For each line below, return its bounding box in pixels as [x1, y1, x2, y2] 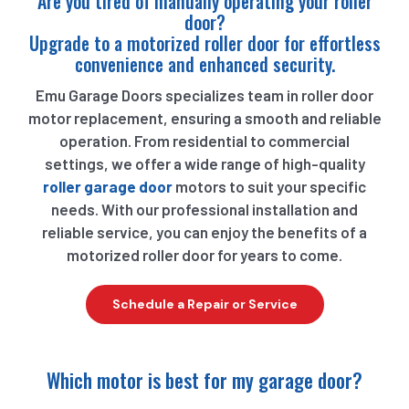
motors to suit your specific [173, 176, 366, 195]
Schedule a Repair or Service [111, 295, 298, 312]
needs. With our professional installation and [51, 199, 358, 218]
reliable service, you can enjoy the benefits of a [42, 222, 367, 241]
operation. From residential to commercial [59, 131, 350, 150]
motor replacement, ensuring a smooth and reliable [27, 108, 382, 127]
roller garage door [43, 176, 173, 195]
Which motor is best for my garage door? [47, 364, 362, 394]
